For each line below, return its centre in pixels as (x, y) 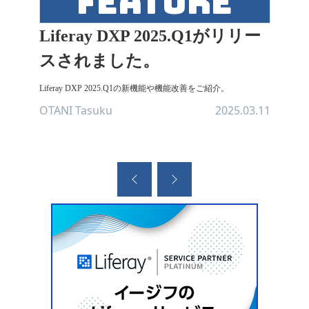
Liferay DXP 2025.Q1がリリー (150, 36)
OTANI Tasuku (76, 110)
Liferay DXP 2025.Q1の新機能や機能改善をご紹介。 (134, 88)
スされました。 (99, 61)
